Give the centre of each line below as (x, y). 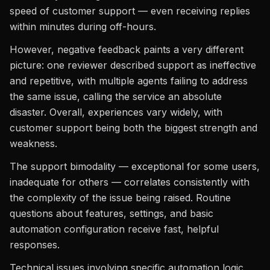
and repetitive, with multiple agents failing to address (129, 81)
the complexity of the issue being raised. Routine (120, 198)
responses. (35, 245)
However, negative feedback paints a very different (127, 49)
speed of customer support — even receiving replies (130, 11)
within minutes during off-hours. (83, 27)
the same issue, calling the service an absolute (116, 96)
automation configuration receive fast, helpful (114, 229)
